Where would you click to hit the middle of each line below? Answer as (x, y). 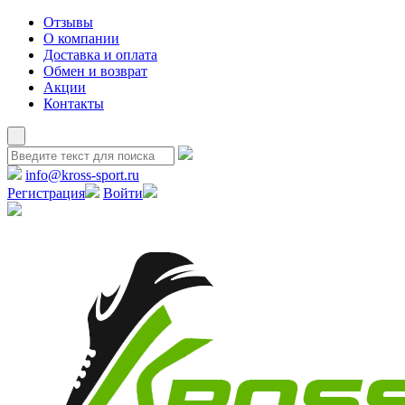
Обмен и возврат (95, 71)
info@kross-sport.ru (82, 175)
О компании (81, 38)
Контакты (74, 104)
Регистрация (46, 193)
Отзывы (68, 22)
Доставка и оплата (100, 55)
